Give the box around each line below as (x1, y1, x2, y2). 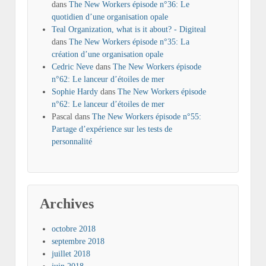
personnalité (52, 137, 92, 147)
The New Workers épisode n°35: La (69, 37, 189, 47)
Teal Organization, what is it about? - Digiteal (52, 25, 206, 34)
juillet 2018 (52, 249, 90, 259)
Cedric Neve (52, 62, 93, 72)
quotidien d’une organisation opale (52, 12, 168, 22)
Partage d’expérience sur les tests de (52, 125, 172, 134)
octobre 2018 (52, 224, 96, 234)
